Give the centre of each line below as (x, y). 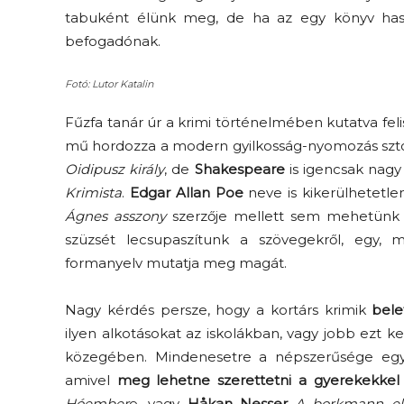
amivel (91, 381)
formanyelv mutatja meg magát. (176, 263)
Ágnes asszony (115, 216)
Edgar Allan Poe (186, 193)
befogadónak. (113, 41)
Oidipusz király (115, 170)
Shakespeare (239, 170)
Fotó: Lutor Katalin (109, 84)
